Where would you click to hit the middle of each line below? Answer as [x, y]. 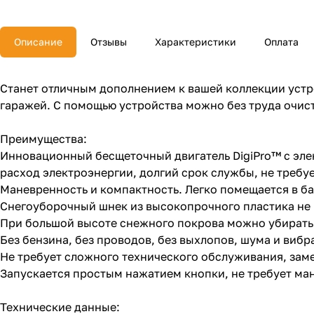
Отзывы [109, 42]
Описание [38, 42]
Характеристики [196, 42]
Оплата [281, 42]
